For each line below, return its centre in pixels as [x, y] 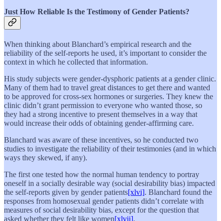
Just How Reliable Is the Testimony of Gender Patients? [97, 12]
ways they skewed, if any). [46, 158]
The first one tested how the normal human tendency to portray [102, 175]
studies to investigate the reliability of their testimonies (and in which [110, 149]
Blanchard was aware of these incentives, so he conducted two [101, 140]
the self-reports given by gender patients [66, 192]
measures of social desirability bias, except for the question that [101, 210]
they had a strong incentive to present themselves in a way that [101, 114]
